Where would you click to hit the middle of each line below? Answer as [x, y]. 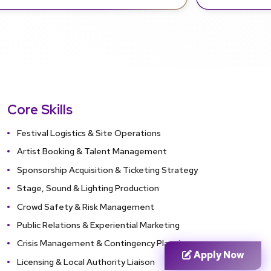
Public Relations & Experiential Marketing [98, 224]
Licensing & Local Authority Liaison [86, 261]
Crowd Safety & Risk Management [86, 206]
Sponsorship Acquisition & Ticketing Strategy [107, 169]
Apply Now [218, 255]
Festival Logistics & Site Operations [89, 132]
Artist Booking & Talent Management [92, 151]
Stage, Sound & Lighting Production [88, 188]
